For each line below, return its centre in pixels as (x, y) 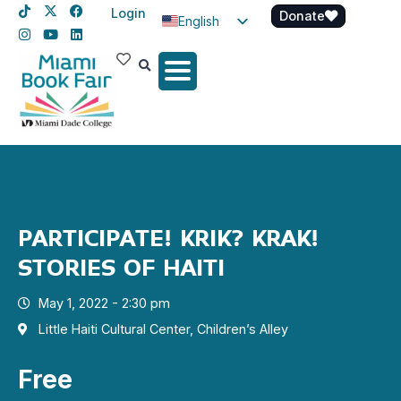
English (199, 21)
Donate (302, 16)
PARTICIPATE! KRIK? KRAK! (168, 239)
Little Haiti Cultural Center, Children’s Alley (163, 329)
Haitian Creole (237, 80)
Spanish (201, 50)
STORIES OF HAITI (121, 269)
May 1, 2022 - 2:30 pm (104, 303)
